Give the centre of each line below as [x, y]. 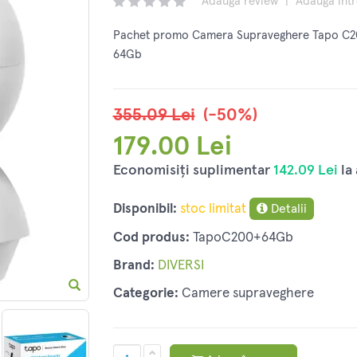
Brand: [133, 266]
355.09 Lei [154, 116]
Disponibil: [145, 210]
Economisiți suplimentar [193, 171]
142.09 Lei [305, 171]
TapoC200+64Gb [243, 238]
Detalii [287, 209]
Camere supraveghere [247, 294]
